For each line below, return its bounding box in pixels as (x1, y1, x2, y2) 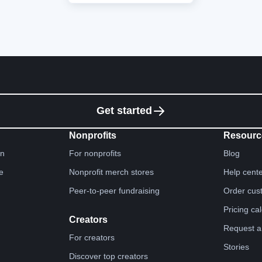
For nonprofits (68, 148, 121, 158)
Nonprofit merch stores (68, 167, 154, 177)
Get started (96, 104, 152, 116)
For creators (68, 232, 115, 242)
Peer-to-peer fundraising (68, 185, 160, 195)
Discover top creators (68, 251, 148, 261)
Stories (223, 242, 250, 251)
